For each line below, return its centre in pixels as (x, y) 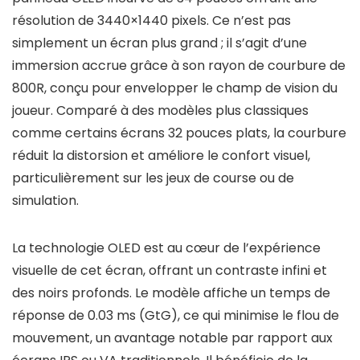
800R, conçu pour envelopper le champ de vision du (175, 88)
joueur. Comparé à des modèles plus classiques (160, 110)
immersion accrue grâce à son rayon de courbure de (179, 65)
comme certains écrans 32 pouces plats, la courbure (179, 133)
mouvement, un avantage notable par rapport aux (172, 338)
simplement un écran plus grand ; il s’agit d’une (160, 43)
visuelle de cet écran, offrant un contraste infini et (170, 270)
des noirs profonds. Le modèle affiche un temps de (171, 293)
